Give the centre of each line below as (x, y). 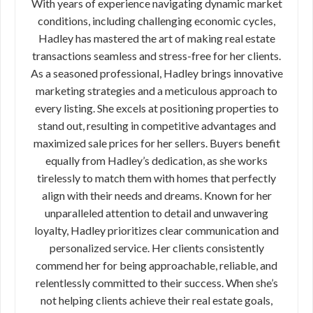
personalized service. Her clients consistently (156, 248)
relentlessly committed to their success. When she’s (156, 283)
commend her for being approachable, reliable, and (156, 265)
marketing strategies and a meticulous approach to (156, 91)
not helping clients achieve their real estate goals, (156, 300)
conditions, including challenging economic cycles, (156, 21)
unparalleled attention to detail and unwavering (156, 213)
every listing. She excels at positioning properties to (156, 108)
